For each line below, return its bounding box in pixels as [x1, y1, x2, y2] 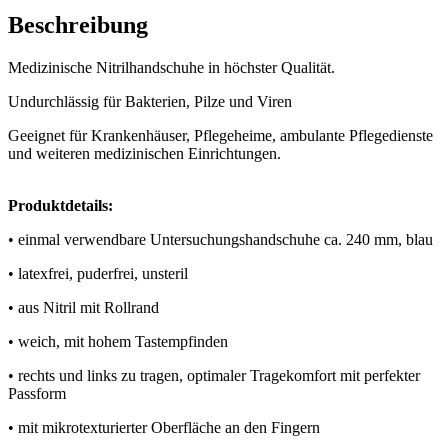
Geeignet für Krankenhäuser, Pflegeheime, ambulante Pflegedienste [8, 126, 433, 144]
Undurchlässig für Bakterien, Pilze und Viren [8, 92, 292, 110]
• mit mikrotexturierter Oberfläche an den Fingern [8, 418, 320, 436]
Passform [8, 384, 66, 402]
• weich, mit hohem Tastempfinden [8, 332, 228, 350]
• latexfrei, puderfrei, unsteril [8, 264, 188, 282]
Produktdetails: [8, 196, 113, 214]
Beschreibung [8, 11, 148, 38]
